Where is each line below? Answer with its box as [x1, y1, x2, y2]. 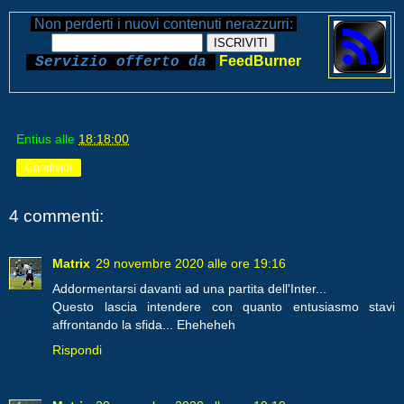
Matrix [52, 255, 90, 271]
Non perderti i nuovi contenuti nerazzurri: [30, 16, 297, 32]
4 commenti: [9, 207, 104, 226]
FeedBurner [218, 53, 301, 69]
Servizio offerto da [25, 54, 216, 71]
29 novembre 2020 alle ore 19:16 [96, 255, 286, 271]
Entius [16, 132, 51, 147]
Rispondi [52, 342, 102, 357]
